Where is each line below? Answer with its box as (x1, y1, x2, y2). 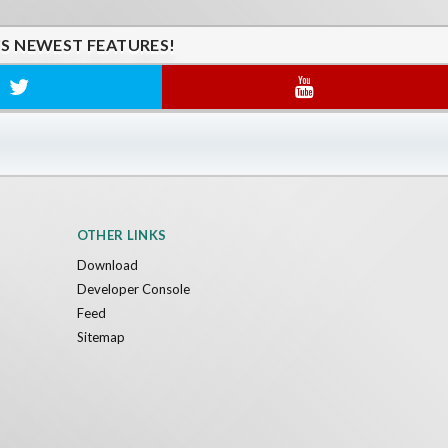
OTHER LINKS (76, 227, 167, 244)
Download (76, 257, 138, 274)
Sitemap (76, 329, 125, 346)
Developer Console (76, 281, 190, 298)
